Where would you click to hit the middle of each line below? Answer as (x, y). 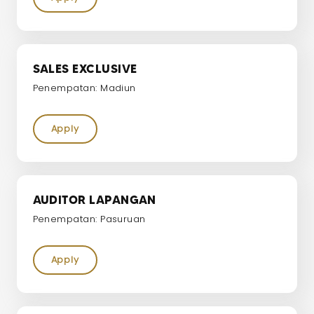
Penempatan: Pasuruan (89, 219)
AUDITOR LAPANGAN (94, 199)
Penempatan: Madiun (84, 88)
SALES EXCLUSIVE (85, 69)
